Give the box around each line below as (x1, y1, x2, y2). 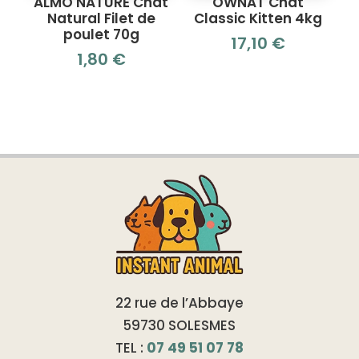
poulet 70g (63, 24, 139, 44)
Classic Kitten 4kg (193, 8, 322, 28)
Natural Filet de (46, 8, 155, 28)
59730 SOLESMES (123, 315, 236, 335)
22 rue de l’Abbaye (115, 292, 244, 313)
